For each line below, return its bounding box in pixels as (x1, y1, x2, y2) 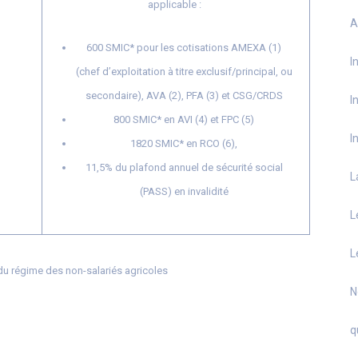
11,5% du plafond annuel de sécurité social (85, 161, 283, 173)
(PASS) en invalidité (139, 185, 229, 197)
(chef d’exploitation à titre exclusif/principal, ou (75, 66, 292, 78)
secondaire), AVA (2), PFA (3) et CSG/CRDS (85, 89, 283, 101)
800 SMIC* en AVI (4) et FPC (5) (113, 113, 254, 125)
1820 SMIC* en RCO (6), (130, 137, 237, 149)
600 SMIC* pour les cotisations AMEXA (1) (86, 42, 281, 54)
